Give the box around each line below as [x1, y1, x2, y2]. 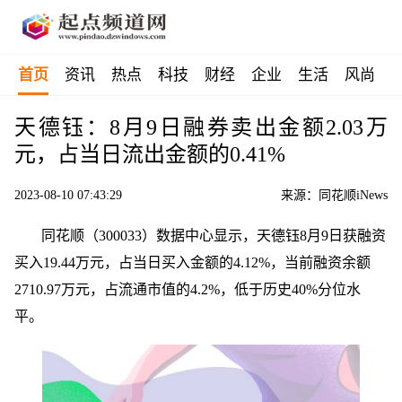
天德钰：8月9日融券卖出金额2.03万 [14, 116, 388, 139]
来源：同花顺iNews [281, 188, 388, 202]
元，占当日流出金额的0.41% [14, 143, 285, 166]
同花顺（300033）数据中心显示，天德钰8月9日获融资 [41, 228, 386, 243]
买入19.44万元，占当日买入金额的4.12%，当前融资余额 [14, 255, 371, 270]
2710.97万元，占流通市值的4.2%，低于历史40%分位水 [14, 282, 361, 297]
